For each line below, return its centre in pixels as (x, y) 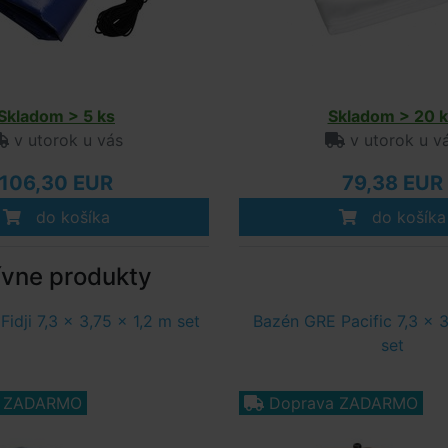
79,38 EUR (392, 183)
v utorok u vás (66, 140)
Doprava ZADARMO (343, 403)
